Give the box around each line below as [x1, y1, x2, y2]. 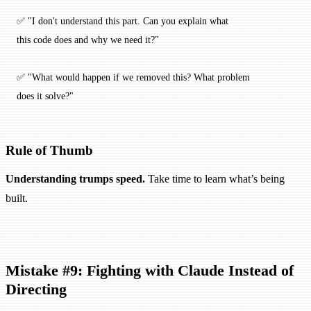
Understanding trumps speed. [6, 172, 145, 185]
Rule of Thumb [6, 142, 93, 158]
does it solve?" [17, 90, 74, 101]
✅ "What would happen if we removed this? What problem [17, 71, 253, 83]
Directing [6, 280, 67, 298]
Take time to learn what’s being [145, 172, 285, 185]
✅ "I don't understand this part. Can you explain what [17, 15, 231, 26]
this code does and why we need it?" [17, 33, 159, 45]
